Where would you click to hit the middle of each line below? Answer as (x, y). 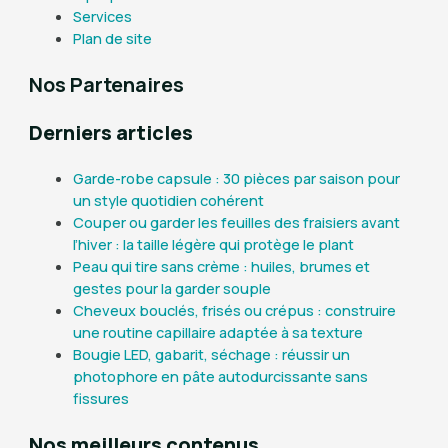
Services (102, 16)
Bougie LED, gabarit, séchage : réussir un (211, 353)
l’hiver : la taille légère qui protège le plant (213, 243)
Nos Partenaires (107, 84)
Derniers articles (111, 132)
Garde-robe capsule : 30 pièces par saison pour (236, 177)
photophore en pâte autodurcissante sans (220, 375)
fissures (100, 397)
